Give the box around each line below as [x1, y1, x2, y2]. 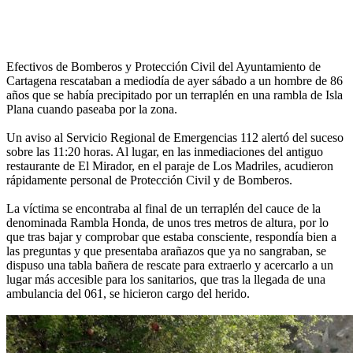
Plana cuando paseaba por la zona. [6, 102, 177, 116]
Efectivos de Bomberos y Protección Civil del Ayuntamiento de [6, 59, 321, 73]
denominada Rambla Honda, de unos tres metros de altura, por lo [6, 215, 329, 229]
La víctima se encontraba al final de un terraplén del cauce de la [6, 201, 321, 215]
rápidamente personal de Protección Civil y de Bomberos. [6, 173, 292, 187]
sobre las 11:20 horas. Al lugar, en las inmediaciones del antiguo [6, 144, 323, 158]
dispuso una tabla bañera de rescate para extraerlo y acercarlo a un [6, 258, 333, 272]
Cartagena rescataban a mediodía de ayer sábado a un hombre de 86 [6, 73, 343, 87]
